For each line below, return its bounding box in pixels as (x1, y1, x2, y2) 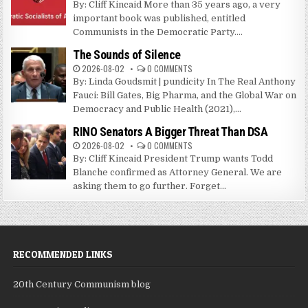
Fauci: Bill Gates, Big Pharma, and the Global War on (73, 90, 297, 101)
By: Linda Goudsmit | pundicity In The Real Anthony (73, 76, 296, 87)
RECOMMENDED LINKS (13, 248, 113, 261)
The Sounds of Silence (73, 47, 181, 63)
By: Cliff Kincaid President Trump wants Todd (73, 153, 274, 164)
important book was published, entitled (73, 13, 246, 24)
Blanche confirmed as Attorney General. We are (73, 167, 283, 178)
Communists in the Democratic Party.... (73, 27, 243, 38)
